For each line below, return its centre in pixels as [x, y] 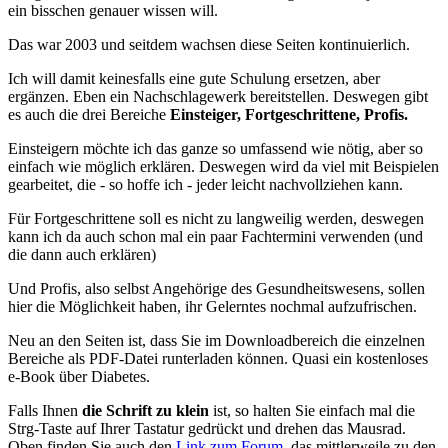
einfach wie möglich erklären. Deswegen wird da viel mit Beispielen [223, 166]
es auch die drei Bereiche [89, 114]
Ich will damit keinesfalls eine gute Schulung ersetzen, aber [194, 78]
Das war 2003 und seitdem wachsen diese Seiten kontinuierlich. [209, 44]
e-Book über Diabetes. [79, 376]
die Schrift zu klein [145, 410]
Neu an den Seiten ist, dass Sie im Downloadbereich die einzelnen [216, 340]
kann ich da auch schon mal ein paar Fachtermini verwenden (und [215, 236]
